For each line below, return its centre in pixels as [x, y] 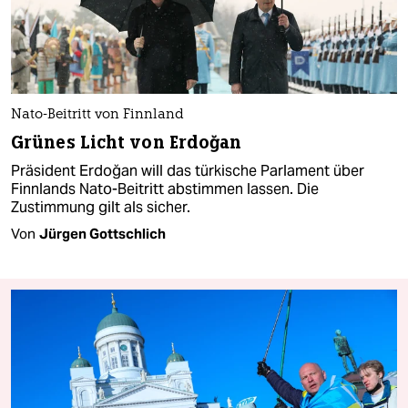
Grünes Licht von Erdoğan [127, 142]
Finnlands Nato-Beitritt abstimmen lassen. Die [165, 189]
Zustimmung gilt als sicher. [101, 207]
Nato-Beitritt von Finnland [97, 115]
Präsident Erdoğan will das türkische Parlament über [188, 170]
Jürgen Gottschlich [102, 233]
